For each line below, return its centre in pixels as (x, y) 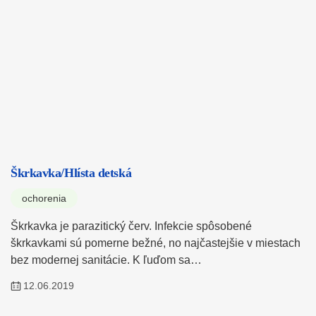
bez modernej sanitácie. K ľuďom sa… (106, 260)
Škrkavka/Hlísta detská (71, 173)
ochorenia (44, 199)
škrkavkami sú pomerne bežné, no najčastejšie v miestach (156, 243)
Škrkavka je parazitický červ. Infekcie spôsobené (131, 226)
